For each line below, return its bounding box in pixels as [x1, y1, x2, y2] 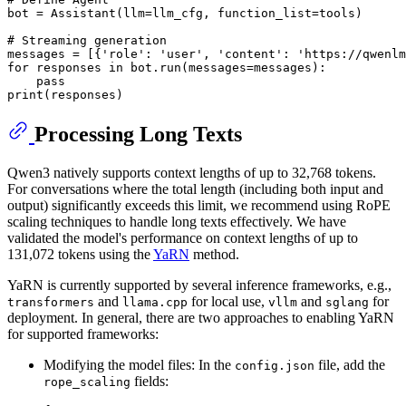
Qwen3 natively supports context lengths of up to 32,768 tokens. [7, 164, 376, 180]
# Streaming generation [7, 33, 167, 47]
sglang [325, 295, 369, 309]
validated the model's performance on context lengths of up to [7, 229, 358, 246]
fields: [130, 372, 169, 389]
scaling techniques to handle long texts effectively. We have [7, 213, 346, 229]
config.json [235, 358, 314, 372]
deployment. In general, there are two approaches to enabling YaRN [7, 309, 394, 325]
